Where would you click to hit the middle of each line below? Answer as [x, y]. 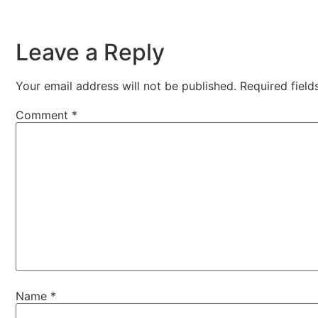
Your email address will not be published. [126, 86]
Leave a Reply [90, 53]
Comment [44, 115]
